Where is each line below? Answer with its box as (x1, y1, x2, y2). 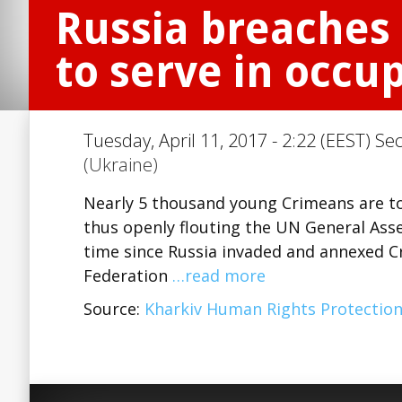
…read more (172, 265, 266, 286)
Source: (83, 298, 144, 319)
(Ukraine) (83, 153, 158, 177)
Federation (83, 265, 172, 286)
